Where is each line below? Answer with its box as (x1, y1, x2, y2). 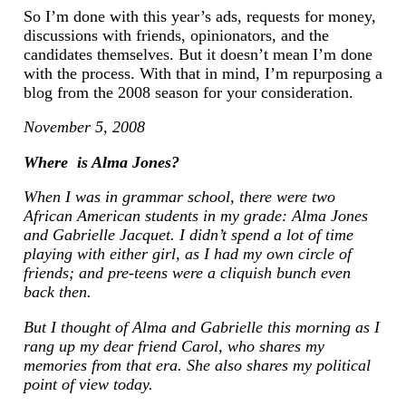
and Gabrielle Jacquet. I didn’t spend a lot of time (23, 226, 353, 245)
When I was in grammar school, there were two (23, 188, 335, 207)
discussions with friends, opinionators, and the (23, 25, 329, 44)
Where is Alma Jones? (23, 152, 179, 171)
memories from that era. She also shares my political (23, 355, 371, 374)
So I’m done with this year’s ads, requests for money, (23, 6, 376, 25)
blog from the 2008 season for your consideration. (23, 82, 353, 101)
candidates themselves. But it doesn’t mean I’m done (23, 44, 372, 63)
